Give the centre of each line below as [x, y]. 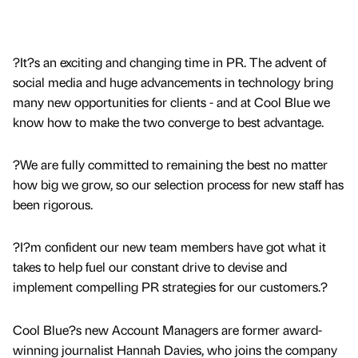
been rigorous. [53, 205]
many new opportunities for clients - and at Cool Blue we [171, 102]
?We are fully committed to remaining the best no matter [170, 165]
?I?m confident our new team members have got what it [169, 247]
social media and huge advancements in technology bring [173, 82]
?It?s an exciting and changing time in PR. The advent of [169, 62]
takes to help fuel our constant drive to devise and [150, 267]
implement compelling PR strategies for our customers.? [170, 287]
